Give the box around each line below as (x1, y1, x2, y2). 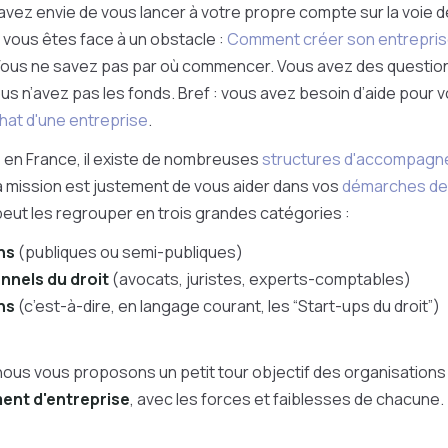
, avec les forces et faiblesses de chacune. (130, 388, 444, 410)
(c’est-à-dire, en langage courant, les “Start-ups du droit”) (15, 295, 440, 317)
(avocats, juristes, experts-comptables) (109, 268, 411, 290)
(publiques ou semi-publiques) (15, 241, 243, 263)
